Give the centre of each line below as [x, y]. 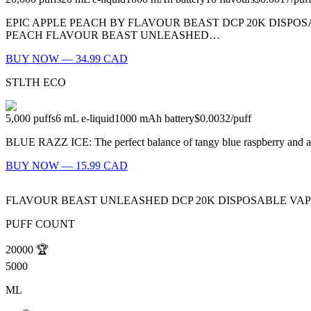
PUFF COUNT [40, 224]
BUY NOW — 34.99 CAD [67, 59]
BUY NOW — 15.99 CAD [67, 166]
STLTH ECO [36, 83]
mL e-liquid [89, 119]
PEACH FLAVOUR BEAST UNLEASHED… [113, 35]
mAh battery [167, 119]
